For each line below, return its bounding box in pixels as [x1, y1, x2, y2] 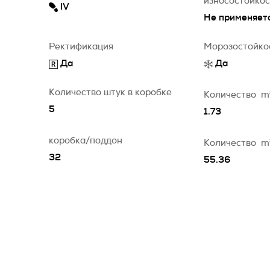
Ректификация [49, 42, 113, 51]
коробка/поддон [49, 136, 122, 145]
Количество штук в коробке [49, 88, 172, 97]
